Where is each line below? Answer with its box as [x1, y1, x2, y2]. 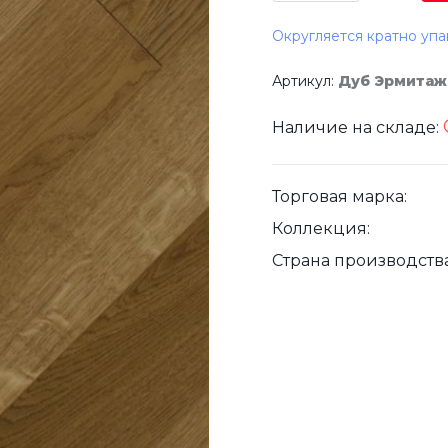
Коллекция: [272, 219, 370, 239]
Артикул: [272, 72, 338, 91]
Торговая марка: [272, 187, 407, 207]
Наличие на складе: [272, 118, 443, 138]
